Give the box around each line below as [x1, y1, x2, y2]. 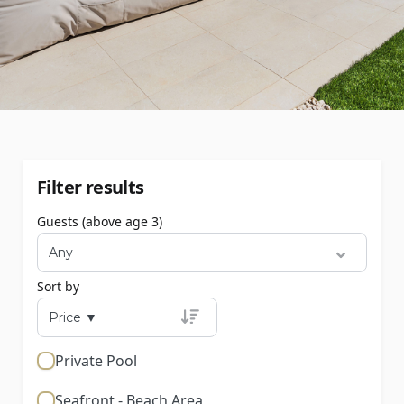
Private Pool [55, 351, 137, 371]
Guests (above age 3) [37, 213, 162, 230]
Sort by [37, 278, 79, 295]
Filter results [37, 175, 144, 199]
